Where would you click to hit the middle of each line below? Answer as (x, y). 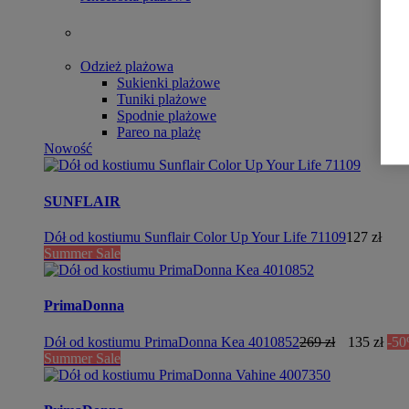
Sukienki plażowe (168, 83)
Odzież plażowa (127, 67)
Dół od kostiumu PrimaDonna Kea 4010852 (172, 341)
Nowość (68, 149)
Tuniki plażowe (162, 100)
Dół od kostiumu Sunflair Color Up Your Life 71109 (195, 236)
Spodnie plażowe (167, 116)
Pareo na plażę (159, 132)
